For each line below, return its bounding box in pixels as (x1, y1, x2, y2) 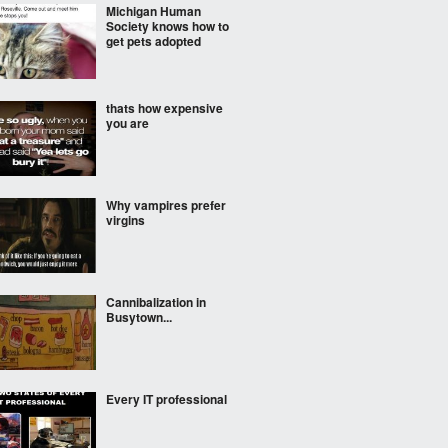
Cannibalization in (106, 293, 206, 311)
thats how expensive (106, 99, 223, 117)
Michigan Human (106, 2, 201, 20)
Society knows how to (106, 17, 229, 35)
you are (106, 114, 149, 132)
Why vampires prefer (106, 196, 226, 214)
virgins (106, 211, 145, 229)
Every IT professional (106, 390, 227, 408)
